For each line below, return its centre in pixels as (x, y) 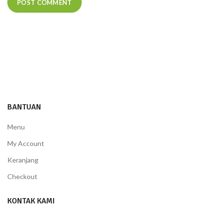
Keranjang (23, 160)
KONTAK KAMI (31, 201)
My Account (26, 143)
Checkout (22, 176)
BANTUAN (24, 107)
